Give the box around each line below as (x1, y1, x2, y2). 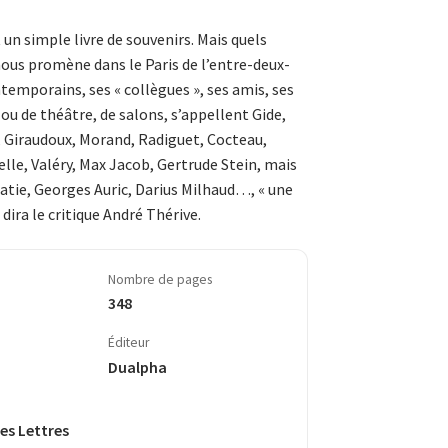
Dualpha (107, 356, 167, 377)
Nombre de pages (107, 270, 212, 288)
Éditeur (107, 334, 149, 352)
